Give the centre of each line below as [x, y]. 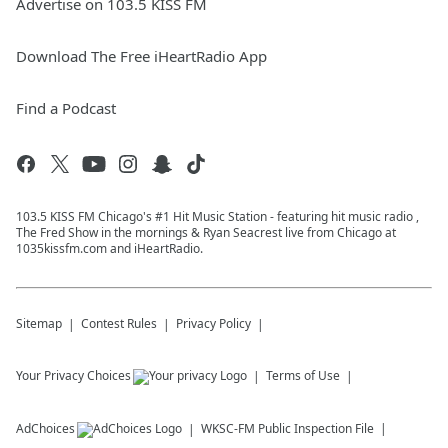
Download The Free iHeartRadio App [141, 56]
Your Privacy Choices [73, 376]
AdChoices [45, 429]
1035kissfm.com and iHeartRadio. [109, 249]
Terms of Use [303, 376]
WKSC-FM [228, 429]
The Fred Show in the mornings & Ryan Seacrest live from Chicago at [206, 233]
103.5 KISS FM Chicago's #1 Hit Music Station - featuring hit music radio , [217, 217]
